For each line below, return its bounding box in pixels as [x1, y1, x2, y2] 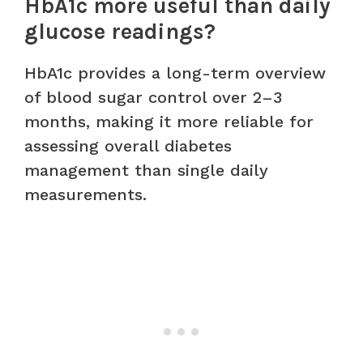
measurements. [24, 184, 147, 204]
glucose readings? [24, 18, 216, 45]
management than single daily [24, 160, 268, 180]
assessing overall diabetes [24, 135, 232, 156]
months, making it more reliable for [24, 111, 314, 131]
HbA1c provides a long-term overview [24, 62, 326, 83]
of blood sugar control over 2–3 [24, 87, 282, 107]
